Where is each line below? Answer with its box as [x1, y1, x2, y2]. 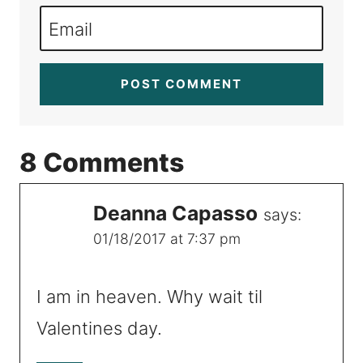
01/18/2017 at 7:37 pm [93, 229, 241, 247]
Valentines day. [36, 318, 162, 340]
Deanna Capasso [93, 200, 258, 225]
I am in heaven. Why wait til [36, 286, 263, 308]
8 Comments [19, 146, 184, 178]
